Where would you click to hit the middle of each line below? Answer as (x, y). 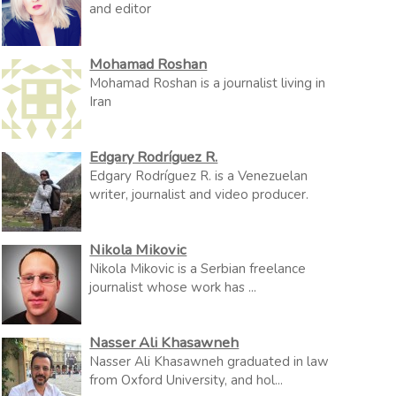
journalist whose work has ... (173, 287)
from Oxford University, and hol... (187, 380)
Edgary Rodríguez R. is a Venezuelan (199, 176)
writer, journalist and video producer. (199, 194)
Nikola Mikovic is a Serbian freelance (198, 269)
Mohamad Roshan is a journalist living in (208, 83)
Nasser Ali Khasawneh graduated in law (209, 362)
